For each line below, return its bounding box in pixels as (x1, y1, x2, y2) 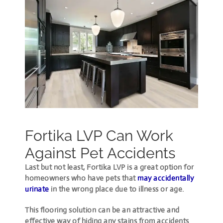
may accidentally (137, 173, 194, 183)
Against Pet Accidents (25, 144, 176, 162)
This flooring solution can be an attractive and (25, 205, 180, 215)
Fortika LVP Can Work (25, 126, 174, 144)
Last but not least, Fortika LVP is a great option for (25, 162, 194, 172)
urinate (25, 184, 49, 194)
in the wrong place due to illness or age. (49, 184, 184, 194)
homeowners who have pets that (25, 173, 138, 183)
